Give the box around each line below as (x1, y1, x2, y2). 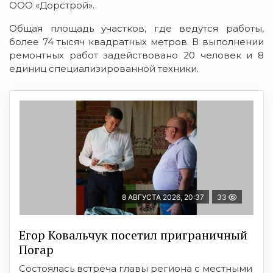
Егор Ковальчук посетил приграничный (19, 226, 247, 243)
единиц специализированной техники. (9, 62, 199, 74)
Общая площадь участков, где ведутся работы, (9, 22, 264, 34)
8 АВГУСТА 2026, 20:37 (122, 192, 204, 202)
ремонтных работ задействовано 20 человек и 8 (9, 49, 264, 61)
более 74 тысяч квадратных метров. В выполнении (9, 35, 264, 48)
